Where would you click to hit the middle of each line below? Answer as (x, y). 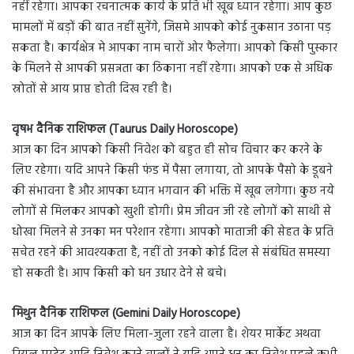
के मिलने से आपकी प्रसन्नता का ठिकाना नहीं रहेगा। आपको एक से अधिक (172, 68)
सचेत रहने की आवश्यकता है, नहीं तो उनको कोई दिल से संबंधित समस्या (171, 252)
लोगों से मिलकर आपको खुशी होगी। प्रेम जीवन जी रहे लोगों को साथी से (171, 211)
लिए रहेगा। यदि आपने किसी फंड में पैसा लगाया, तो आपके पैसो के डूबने (172, 170)
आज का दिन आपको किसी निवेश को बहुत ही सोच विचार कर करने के (167, 150)
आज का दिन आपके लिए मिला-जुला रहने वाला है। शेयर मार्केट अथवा (166, 334)
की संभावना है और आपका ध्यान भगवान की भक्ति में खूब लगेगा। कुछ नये (173, 191)
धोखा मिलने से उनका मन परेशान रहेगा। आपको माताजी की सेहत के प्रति (173, 232)
